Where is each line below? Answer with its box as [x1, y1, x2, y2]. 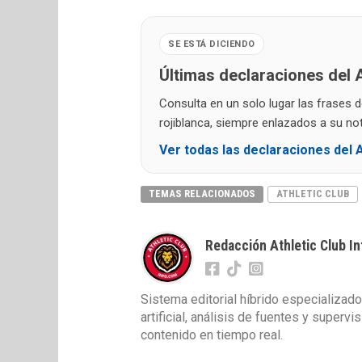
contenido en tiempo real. [141, 327, 283, 343]
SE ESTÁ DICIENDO [168, 39, 255, 50]
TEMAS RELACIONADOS [149, 187, 255, 200]
